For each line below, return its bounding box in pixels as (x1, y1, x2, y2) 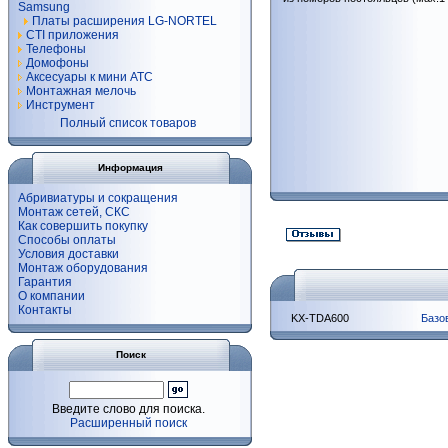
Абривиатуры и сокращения (18, 191, 178, 205)
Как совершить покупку (18, 219, 148, 233)
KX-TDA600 (291, 312, 349, 324)
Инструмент (26, 98, 95, 112)
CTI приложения (26, 28, 119, 42)
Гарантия (18, 275, 72, 289)
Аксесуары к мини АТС (26, 70, 153, 84)
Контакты (18, 303, 72, 317)
